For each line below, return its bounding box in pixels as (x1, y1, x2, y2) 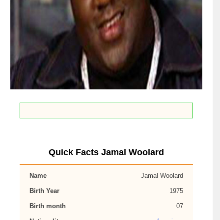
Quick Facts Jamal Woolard (49, 147, 164, 157)
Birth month (29, 202, 66, 210)
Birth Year (29, 187, 59, 194)
